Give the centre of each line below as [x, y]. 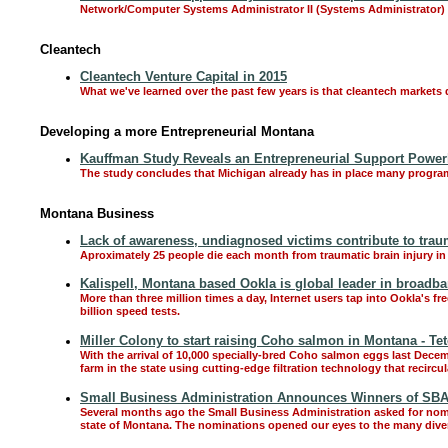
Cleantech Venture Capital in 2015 [183, 76]
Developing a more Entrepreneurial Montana [177, 131]
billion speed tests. [130, 312]
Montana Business [97, 213]
